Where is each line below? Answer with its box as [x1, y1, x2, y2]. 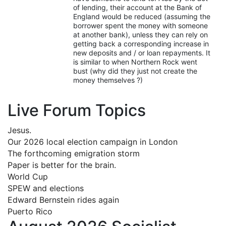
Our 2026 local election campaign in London [8, 136, 178, 147]
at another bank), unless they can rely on [73, 30, 208, 39]
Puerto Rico [8, 206, 52, 216]
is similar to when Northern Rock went [73, 57, 197, 66]
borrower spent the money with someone [73, 21, 208, 30]
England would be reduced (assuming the [73, 12, 210, 21]
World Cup [8, 171, 48, 182]
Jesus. [8, 125, 31, 135]
